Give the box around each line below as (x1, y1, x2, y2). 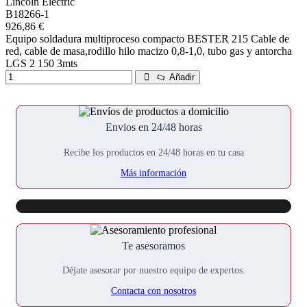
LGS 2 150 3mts (5, 58, 77, 70)
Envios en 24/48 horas (105, 121, 202, 134)
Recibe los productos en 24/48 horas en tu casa (63, 147, 244, 158)
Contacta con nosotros (111, 286, 196, 297)
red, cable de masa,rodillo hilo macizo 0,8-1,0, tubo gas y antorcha (5, 45, 292, 58)
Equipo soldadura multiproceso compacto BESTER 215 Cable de (5, 33, 289, 45)
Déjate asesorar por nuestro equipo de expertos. (62, 265, 245, 276)
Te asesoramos (122, 240, 185, 252)
